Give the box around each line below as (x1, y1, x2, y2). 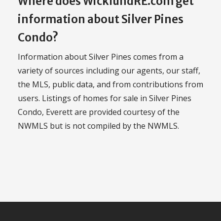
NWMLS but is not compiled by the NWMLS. (18, 120, 179, 131)
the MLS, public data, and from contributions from (18, 78, 203, 90)
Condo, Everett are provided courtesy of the (18, 106, 180, 117)
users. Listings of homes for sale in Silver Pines (18, 92, 191, 104)
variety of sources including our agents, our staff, (18, 65, 200, 76)
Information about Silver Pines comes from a (18, 51, 184, 62)
